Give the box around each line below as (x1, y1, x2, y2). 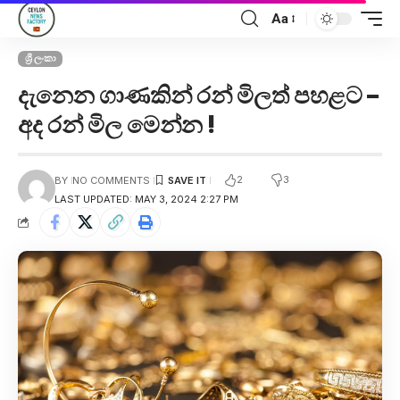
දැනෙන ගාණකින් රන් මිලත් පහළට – (18, 80, 379, 109)
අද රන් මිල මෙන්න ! (18, 110, 216, 138)
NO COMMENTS (71, 173, 150, 187)
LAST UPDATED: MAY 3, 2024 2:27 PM (54, 192, 238, 205)
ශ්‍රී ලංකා (24, 52, 56, 65)
